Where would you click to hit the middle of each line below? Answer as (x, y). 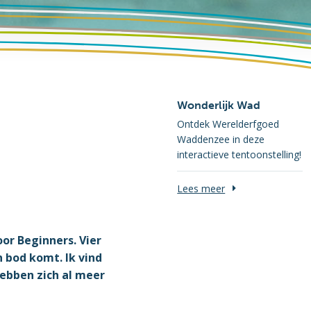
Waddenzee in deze (221, 139)
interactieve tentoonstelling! (239, 154)
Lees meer (201, 188)
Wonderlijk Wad (219, 105)
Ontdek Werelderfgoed (228, 124)
